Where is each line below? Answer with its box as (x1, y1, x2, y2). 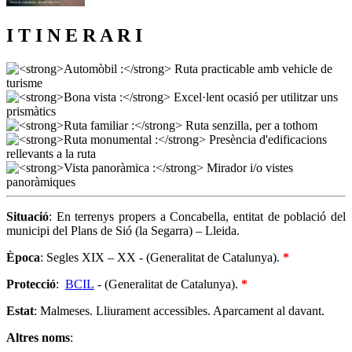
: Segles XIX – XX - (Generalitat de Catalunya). (40, 250, 283, 264)
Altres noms (6, 330, 70, 344)
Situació (6, 209, 49, 223)
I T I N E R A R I (6, 24, 147, 46)
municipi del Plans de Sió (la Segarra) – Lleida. (6, 223, 240, 237)
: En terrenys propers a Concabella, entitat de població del (49, 209, 346, 223)
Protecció (6, 277, 56, 291)
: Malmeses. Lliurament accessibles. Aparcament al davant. (34, 303, 324, 317)
